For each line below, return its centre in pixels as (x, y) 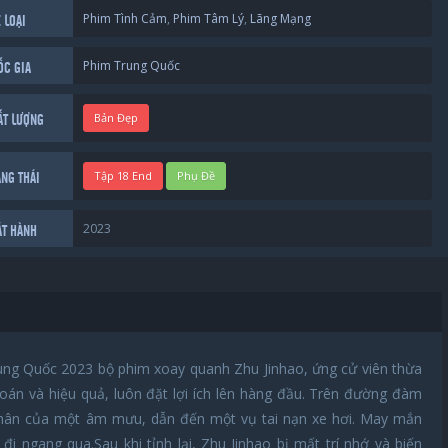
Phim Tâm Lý (209, 18)
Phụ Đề (196, 175)
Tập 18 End (123, 175)
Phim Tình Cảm (125, 18)
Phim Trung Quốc (132, 65)
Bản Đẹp (116, 117)
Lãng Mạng (281, 18)
